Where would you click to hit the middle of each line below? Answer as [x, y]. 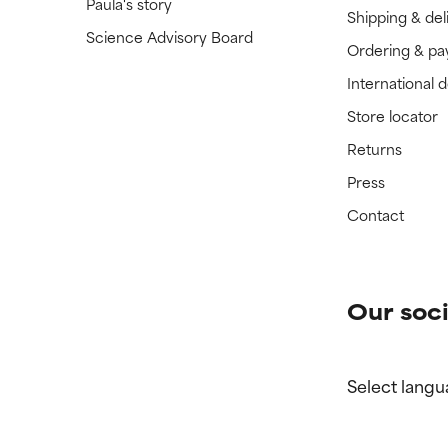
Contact [376, 215]
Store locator [393, 116]
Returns [375, 149]
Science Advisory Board [169, 37]
